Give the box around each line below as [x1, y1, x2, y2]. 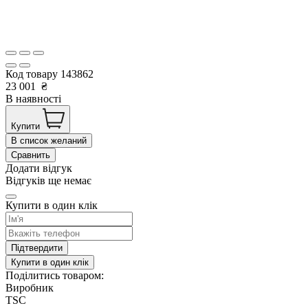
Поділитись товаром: [5, 269, 104, 282]
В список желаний [11, 135, 87, 146]
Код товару [5, 68, 60, 80]
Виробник [5, 282, 54, 294]
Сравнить [11, 150, 50, 161]
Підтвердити [11, 243, 63, 254]
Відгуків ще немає [5, 175, 91, 187]
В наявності [5, 93, 61, 105]
